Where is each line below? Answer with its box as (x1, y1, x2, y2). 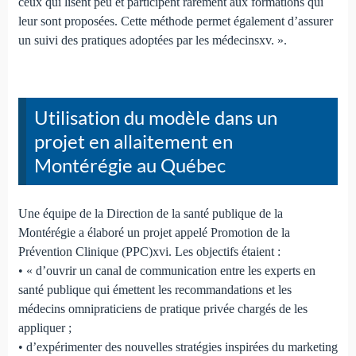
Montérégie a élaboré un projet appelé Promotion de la (17, 226, 290, 240)
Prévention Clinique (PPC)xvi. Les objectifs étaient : (17, 245, 281, 259)
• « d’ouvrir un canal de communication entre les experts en (17, 264, 315, 278)
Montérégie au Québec (33, 153, 226, 177)
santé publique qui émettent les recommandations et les (17, 283, 292, 297)
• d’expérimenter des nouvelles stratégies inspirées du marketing (17, 340, 338, 354)
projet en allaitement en (33, 130, 233, 153)
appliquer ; (17, 321, 72, 335)
